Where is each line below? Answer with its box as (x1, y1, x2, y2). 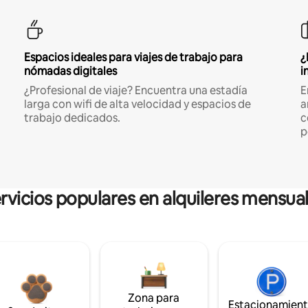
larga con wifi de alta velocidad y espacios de (23, 96, 251, 111)
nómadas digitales (23, 63, 117, 78)
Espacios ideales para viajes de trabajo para (23, 49, 243, 65)
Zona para (128, 290, 180, 305)
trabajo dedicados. (23, 110, 120, 125)
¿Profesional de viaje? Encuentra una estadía (23, 82, 247, 98)
